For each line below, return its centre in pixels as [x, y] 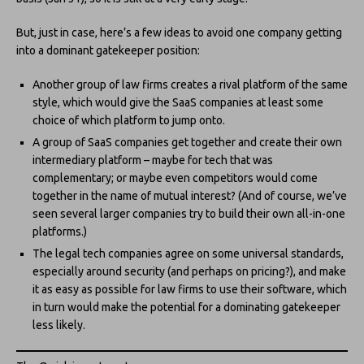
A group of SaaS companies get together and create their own [187, 142]
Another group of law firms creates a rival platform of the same [190, 84]
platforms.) [60, 231]
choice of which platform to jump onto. [129, 120]
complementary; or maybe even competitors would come [175, 178]
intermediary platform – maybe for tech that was [153, 160]
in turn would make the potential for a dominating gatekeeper [186, 307]
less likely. [59, 325]
